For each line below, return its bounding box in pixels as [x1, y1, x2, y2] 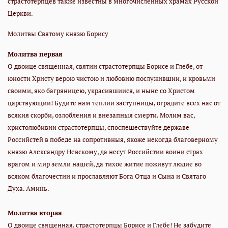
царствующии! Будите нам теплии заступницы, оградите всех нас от [8, 98, 220, 107]
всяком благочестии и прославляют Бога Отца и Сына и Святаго [8, 171, 206, 181]
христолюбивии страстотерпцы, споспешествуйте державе [8, 122, 189, 132]
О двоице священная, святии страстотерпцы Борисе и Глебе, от [8, 61, 203, 71]
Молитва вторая [8, 208, 62, 217]
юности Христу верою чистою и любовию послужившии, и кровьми [8, 73, 215, 83]
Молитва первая [8, 49, 63, 59]
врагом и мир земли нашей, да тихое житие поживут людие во [8, 159, 202, 168]
